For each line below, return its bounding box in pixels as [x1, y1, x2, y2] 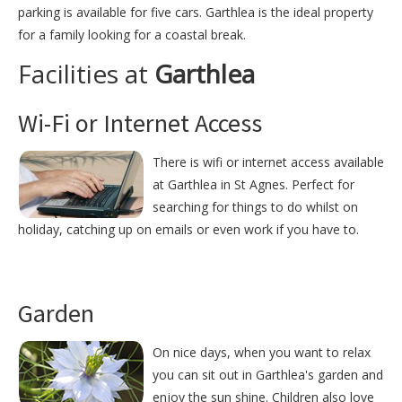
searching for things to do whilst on [153, 198, 358, 216]
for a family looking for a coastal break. [18, 26, 246, 44]
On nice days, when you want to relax [153, 344, 371, 362]
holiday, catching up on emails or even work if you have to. [18, 221, 359, 239]
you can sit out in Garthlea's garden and [153, 366, 383, 384]
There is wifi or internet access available [153, 153, 384, 171]
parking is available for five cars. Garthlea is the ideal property [18, 4, 373, 22]
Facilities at [18, 57, 154, 92]
